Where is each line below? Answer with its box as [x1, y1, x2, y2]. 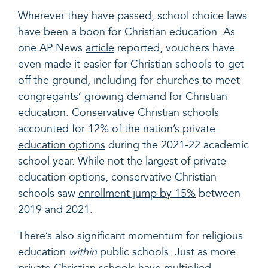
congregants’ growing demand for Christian [18, 90, 227, 104]
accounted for [18, 122, 88, 136]
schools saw [18, 187, 78, 201]
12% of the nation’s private [88, 122, 215, 136]
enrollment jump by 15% [78, 187, 196, 201]
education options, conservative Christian [18, 170, 217, 185]
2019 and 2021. [18, 203, 96, 217]
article [86, 41, 114, 56]
